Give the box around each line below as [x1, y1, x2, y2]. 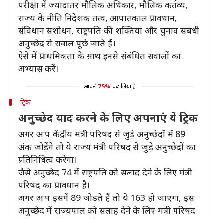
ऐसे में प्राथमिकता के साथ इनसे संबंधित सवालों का [18, 50, 181, 62]
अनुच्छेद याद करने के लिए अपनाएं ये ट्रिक [18, 110, 198, 125]
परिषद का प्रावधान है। [18, 179, 90, 191]
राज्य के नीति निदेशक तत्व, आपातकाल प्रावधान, [18, 12, 177, 23]
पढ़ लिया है [112, 82, 136, 90]
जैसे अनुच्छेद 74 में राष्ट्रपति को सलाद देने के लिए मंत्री [18, 166, 192, 178]
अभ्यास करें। [18, 63, 59, 74]
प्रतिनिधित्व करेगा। [18, 153, 77, 165]
